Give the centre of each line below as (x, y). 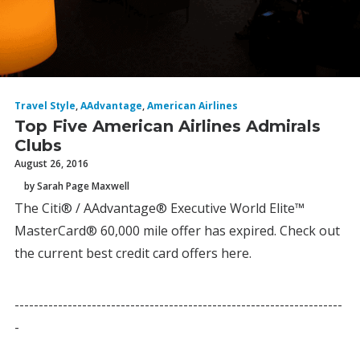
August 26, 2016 (51, 164)
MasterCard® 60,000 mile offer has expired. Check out (177, 231)
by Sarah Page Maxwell (77, 186)
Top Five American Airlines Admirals (168, 126)
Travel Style (45, 106)
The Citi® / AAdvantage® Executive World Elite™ (160, 208)
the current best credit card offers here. (133, 253)
